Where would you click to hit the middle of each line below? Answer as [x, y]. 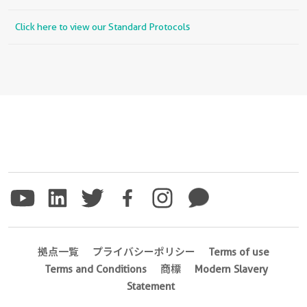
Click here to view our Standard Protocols [102, 26]
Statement [151, 286]
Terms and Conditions [96, 269]
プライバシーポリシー [144, 252]
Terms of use [239, 252]
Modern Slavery [231, 269]
